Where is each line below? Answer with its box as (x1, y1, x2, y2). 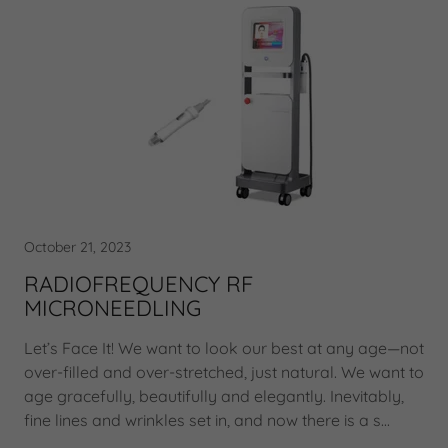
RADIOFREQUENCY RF (24, 270, 253, 298)
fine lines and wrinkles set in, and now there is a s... (24, 410, 390, 430)
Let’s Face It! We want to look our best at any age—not (24, 338, 424, 358)
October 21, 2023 (24, 238, 131, 256)
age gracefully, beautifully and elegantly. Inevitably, (24, 386, 404, 406)
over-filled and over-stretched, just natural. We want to (24, 362, 424, 382)
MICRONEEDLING (24, 294, 201, 322)
